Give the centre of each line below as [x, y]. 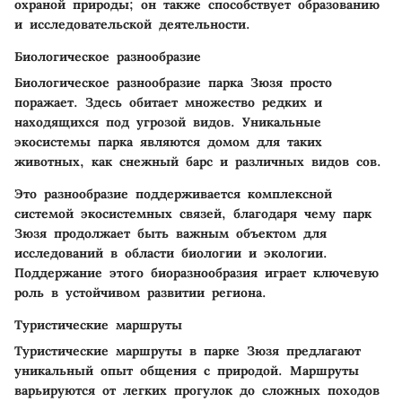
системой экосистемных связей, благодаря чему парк [193, 213]
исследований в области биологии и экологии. [171, 253]
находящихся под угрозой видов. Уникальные [168, 122]
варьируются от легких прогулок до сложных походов [197, 390]
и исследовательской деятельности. [132, 24]
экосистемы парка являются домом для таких [168, 141]
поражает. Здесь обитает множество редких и [168, 102]
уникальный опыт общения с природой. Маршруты [187, 370]
